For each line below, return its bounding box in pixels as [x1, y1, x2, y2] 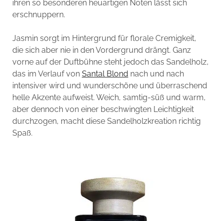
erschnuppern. [12, 9, 65, 19]
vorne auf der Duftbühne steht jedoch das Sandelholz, [12, 57, 209, 67]
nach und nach [128, 69, 184, 78]
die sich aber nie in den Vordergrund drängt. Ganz [12, 45, 191, 55]
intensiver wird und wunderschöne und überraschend [12, 80, 207, 90]
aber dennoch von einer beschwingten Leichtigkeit [12, 104, 194, 114]
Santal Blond [81, 69, 128, 78]
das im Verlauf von [12, 69, 82, 78]
